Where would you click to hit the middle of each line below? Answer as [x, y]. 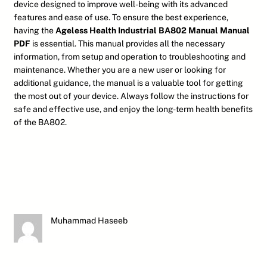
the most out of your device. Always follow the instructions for [131, 96]
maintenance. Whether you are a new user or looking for [120, 70]
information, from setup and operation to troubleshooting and [130, 57]
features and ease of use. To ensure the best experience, [121, 18]
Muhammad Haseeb [89, 221]
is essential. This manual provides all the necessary [128, 44]
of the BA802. [40, 122]
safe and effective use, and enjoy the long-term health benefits [133, 109]
